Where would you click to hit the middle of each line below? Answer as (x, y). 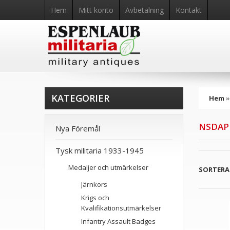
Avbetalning (145, 10)
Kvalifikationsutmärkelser (121, 208)
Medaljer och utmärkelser (108, 167)
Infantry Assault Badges (118, 221)
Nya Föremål (78, 128)
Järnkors (94, 184)
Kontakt (189, 10)
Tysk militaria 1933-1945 (100, 150)
